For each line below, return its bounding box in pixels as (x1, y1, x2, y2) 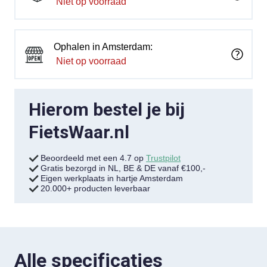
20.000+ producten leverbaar (41, 184, 150, 193)
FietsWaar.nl (29, 122, 129, 142)
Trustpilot (146, 153, 181, 163)
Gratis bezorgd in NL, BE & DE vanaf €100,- (41, 163, 206, 173)
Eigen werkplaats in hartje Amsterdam (41, 173, 183, 183)
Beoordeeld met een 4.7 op (41, 153, 146, 163)
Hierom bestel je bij (29, 99, 185, 120)
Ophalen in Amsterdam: (54, 42, 153, 52)
